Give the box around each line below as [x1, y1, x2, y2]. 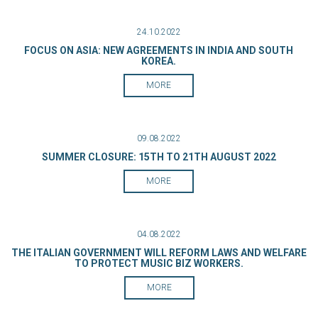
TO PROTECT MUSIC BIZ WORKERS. [75, 258, 243, 269]
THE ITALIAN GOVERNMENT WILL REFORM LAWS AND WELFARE [11, 247, 307, 258]
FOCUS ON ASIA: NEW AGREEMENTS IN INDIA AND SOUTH [24, 45, 293, 56]
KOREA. [141, 55, 176, 67]
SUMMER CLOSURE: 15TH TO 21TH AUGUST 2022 [41, 151, 276, 163]
